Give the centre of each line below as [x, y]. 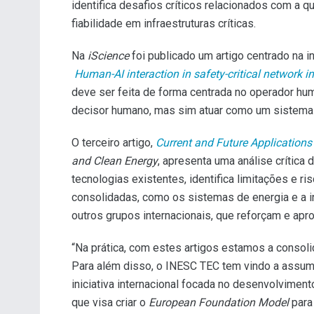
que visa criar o [110, 302]
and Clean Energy [115, 161]
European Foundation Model [219, 302]
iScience [108, 55]
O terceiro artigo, [114, 142]
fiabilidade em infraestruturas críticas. [164, 23]
